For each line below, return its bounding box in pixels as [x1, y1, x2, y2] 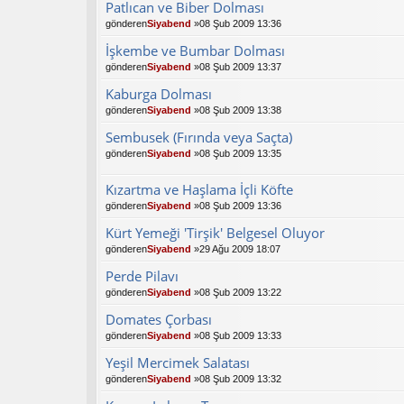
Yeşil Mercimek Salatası [106, 353, 250, 372]
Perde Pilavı [106, 267, 179, 286]
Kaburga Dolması [106, 85, 212, 104]
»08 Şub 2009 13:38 [191, 105, 281, 116]
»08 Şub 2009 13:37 [191, 61, 281, 73]
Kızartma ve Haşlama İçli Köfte [106, 180, 293, 199]
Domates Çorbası [106, 310, 212, 329]
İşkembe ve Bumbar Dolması [106, 41, 285, 60]
